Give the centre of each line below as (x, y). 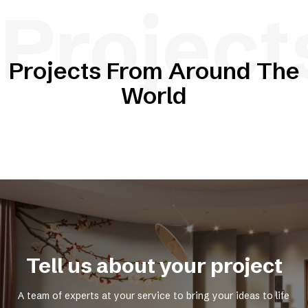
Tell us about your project (154, 265)
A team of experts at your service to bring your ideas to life (154, 295)
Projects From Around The (154, 71)
